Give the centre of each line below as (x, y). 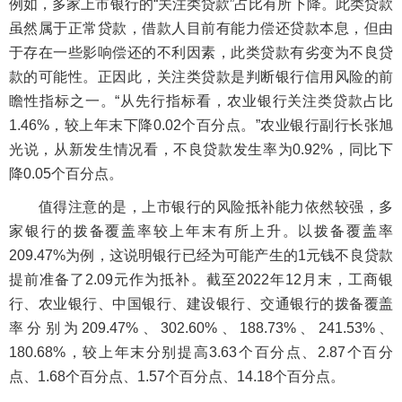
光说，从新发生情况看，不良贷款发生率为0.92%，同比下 (201, 149)
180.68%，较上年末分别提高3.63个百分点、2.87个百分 (201, 352)
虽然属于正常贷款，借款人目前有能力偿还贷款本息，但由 (201, 28)
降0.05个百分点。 (66, 174)
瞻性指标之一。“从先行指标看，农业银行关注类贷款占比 (201, 101)
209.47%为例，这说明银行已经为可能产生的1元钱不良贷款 (201, 255)
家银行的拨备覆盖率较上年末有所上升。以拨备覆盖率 (201, 231)
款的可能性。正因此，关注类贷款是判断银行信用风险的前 (201, 77)
